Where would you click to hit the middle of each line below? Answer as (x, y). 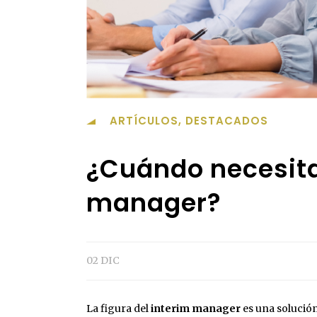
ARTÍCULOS (144, 121)
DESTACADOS (227, 121)
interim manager (196, 309)
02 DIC (103, 261)
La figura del (119, 309)
